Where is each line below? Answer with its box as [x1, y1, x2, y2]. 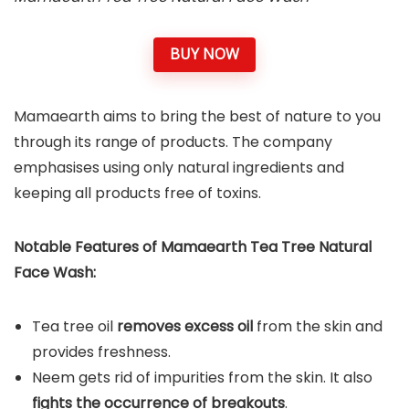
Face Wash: [14, 261, 96, 283]
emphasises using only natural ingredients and [14, 156, 344, 178]
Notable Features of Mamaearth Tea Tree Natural [14, 236, 372, 257]
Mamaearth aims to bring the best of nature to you [14, 105, 381, 127]
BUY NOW [170, 44, 239, 65]
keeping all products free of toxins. [14, 182, 265, 204]
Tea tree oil [32, 315, 117, 337]
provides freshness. [32, 341, 174, 362]
